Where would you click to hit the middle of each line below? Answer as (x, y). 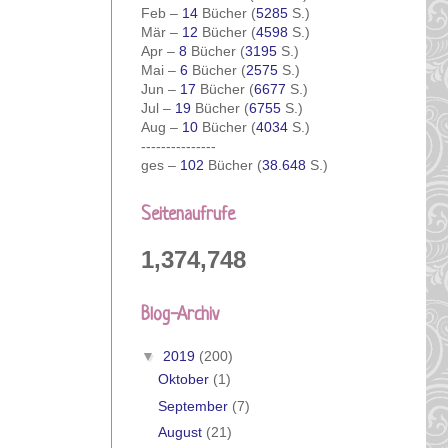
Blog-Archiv (180, 314)
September (194, 405)
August (181, 432)
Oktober (185, 379)
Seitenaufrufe (188, 214)
